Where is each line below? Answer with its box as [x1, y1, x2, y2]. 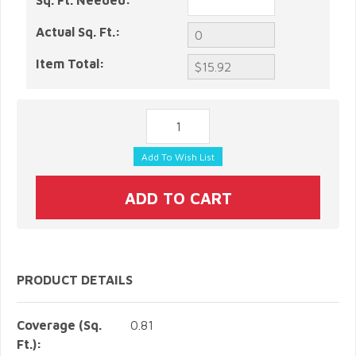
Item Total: [36, 56, 105, 71]
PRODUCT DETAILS [17, 272, 133, 287]
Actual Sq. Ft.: [36, 25, 121, 39]
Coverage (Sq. [17, 317, 102, 332]
